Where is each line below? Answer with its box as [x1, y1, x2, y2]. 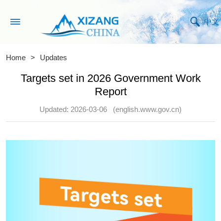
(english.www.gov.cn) [113, 106, 182, 114]
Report [94, 85, 127, 98]
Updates [40, 54, 68, 62]
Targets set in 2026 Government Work [20, 72, 201, 84]
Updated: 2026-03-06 [39, 106, 107, 114]
